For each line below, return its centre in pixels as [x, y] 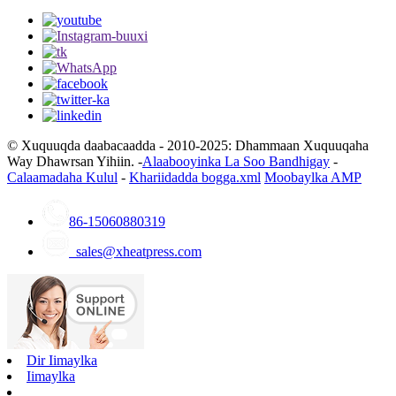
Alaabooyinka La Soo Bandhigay [236, 162]
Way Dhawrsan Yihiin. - [75, 162]
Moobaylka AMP [313, 178]
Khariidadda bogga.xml [195, 178]
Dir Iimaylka [62, 361]
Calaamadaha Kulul [62, 178]
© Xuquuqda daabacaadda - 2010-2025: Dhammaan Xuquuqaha [188, 146]
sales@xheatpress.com [135, 252]
